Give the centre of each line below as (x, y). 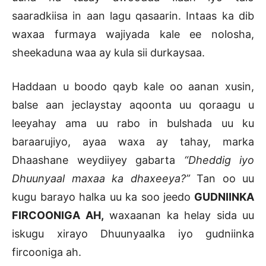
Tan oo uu (222, 178)
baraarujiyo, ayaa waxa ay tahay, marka (133, 141)
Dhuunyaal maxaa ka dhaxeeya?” (101, 178)
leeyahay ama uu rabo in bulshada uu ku (133, 123)
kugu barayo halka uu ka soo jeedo (102, 197)
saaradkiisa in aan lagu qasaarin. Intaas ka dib (133, 15)
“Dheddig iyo (219, 160)
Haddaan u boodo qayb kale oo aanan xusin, (133, 86)
